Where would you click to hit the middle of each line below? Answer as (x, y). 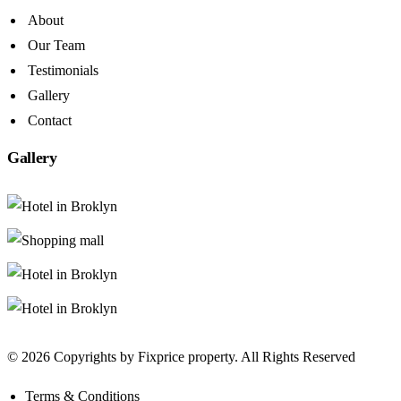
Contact (50, 120)
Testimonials (63, 70)
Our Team (56, 45)
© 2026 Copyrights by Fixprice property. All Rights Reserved (181, 357)
